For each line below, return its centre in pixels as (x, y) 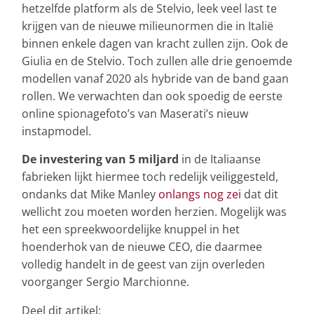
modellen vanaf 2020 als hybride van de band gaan (155, 78)
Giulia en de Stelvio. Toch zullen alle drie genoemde (157, 61)
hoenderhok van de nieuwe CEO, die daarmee (142, 246)
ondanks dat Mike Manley (90, 194)
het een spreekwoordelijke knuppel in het (131, 229)
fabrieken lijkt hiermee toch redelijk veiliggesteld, (150, 176)
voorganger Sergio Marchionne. (105, 281)
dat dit (260, 194)
